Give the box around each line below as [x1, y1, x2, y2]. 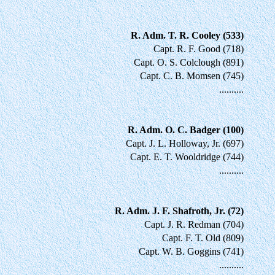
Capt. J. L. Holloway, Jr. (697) [126, 137, 244, 149]
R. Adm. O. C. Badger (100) [128, 124, 244, 135]
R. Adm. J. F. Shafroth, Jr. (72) [115, 205, 244, 216]
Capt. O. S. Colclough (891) [134, 56, 244, 68]
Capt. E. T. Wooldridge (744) [130, 151, 244, 162]
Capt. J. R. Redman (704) [144, 219, 244, 230]
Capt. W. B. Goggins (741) [139, 246, 244, 257]
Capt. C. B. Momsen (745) [140, 70, 244, 81]
